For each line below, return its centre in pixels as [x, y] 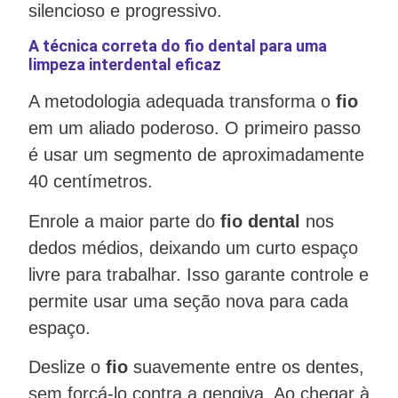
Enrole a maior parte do [124, 221]
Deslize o [67, 367]
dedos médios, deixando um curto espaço [193, 247]
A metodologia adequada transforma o [182, 102]
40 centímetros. [91, 182]
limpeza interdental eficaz [125, 65]
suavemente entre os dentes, [246, 367]
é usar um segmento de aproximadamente [196, 155]
